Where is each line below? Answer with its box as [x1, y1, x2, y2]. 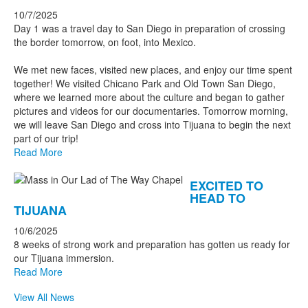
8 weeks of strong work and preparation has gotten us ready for [14, 237, 290, 252]
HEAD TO [190, 189, 245, 208]
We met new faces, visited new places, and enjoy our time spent [14, 63, 292, 77]
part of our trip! [14, 131, 78, 146]
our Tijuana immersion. [14, 251, 114, 265]
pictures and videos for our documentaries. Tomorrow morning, [14, 104, 288, 118]
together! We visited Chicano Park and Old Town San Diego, [14, 76, 276, 91]
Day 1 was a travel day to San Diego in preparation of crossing [14, 21, 285, 36]
